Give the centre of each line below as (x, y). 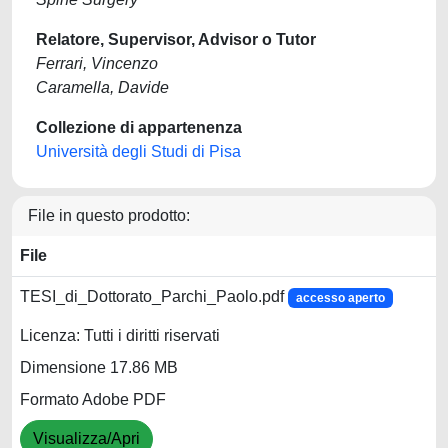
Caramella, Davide (102, 87)
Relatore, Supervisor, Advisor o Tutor (176, 39)
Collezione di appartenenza (139, 127)
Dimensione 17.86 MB (99, 368)
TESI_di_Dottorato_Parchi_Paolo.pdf (154, 296)
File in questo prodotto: (109, 215)
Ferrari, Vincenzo (97, 63)
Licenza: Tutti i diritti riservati (120, 336)
